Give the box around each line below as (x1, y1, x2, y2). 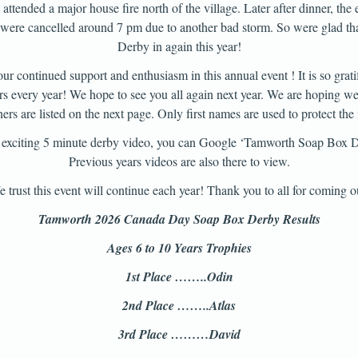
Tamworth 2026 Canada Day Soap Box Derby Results (38, 210, 320, 228)
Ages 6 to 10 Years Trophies (106, 239, 252, 257)
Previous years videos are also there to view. (68, 153, 290, 169)
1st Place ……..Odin (125, 268, 233, 285)
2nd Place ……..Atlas (122, 296, 236, 314)
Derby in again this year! (117, 38, 241, 54)
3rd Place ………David (117, 325, 241, 343)
